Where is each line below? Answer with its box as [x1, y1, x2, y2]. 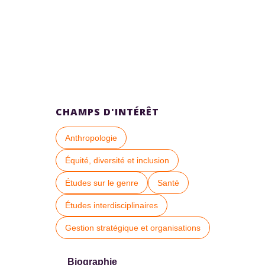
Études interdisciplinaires [65, 201, 158, 210]
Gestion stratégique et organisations [65, 223, 201, 232]
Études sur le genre [65, 178, 138, 188]
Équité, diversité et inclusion [65, 156, 169, 165]
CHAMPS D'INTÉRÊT [56, 105, 159, 118]
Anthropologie [65, 133, 117, 143]
